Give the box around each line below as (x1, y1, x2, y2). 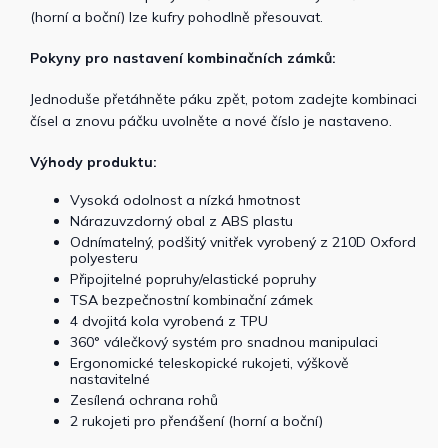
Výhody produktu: (30, 153, 157, 171)
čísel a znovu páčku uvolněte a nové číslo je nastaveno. (30, 112, 392, 130)
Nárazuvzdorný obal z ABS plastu (70, 212, 293, 230)
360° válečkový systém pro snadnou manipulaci (70, 333, 378, 351)
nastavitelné (70, 370, 150, 388)
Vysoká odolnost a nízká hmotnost (70, 191, 300, 209)
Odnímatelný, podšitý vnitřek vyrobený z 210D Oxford (70, 233, 416, 251)
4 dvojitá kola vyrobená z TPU (70, 312, 268, 330)
